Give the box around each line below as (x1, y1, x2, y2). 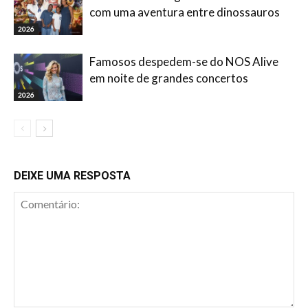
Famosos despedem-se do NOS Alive (89, 54, 278, 69)
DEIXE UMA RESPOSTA (14, 169, 131, 182)
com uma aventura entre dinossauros (89, 5, 280, 19)
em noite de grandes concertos (89, 71, 248, 85)
